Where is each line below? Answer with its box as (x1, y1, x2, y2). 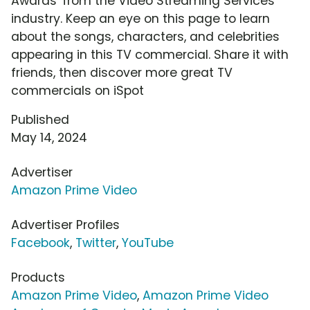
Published (11, 111, 69, 129)
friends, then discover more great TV (11, 64, 232, 82)
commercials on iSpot (11, 82, 144, 100)
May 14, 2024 (11, 129, 87, 147)
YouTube (122, 235, 174, 252)
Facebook (11, 235, 70, 252)
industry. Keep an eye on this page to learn (11, 10, 270, 28)
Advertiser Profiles (11, 217, 120, 234)
